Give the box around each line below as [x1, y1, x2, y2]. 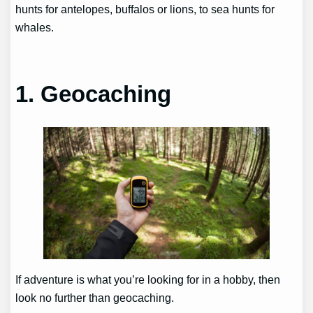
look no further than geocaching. [15, 291, 175, 304]
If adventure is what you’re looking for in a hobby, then [15, 272, 281, 286]
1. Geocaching [15, 81, 172, 108]
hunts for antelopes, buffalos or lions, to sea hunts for [15, 2, 275, 15]
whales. [15, 20, 54, 34]
